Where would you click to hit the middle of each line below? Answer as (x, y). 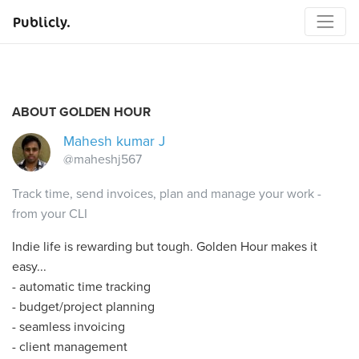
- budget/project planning (83, 307)
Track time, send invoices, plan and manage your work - (167, 194)
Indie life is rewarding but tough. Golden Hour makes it (165, 247)
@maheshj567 (103, 160)
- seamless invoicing (69, 327)
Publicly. (42, 22)
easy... (29, 267)
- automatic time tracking (81, 287)
